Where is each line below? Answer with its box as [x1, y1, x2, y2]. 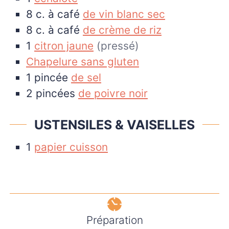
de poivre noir [78, 86, 148, 100]
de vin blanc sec [83, 7, 165, 20]
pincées [36, 86, 75, 100]
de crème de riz [83, 23, 162, 36]
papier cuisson [34, 141, 108, 154]
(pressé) [97, 39, 139, 52]
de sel [71, 71, 101, 84]
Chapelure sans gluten [26, 55, 139, 68]
